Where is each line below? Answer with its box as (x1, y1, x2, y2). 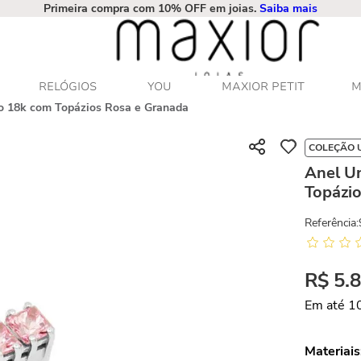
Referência (305, 215, 357, 230)
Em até (305, 297, 349, 314)
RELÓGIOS (39, 79, 97, 94)
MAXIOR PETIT (222, 79, 305, 94)
